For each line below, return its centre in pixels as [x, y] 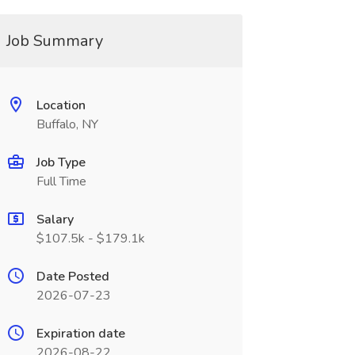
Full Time [61, 181]
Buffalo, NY [67, 124]
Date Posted [73, 277]
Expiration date [80, 334]
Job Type [61, 162]
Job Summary [54, 41]
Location [61, 105]
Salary [55, 219]
